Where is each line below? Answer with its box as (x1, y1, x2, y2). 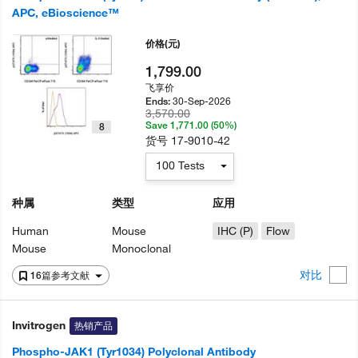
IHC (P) (217, 224, 253, 238)
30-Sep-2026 (173, 94, 232, 107)
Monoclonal (112, 241, 172, 256)
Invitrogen (12, 318, 66, 332)
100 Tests (156, 158, 205, 173)
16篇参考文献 (30, 269, 92, 281)
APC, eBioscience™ (12, 6, 119, 20)
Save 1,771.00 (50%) (145, 119, 237, 131)
